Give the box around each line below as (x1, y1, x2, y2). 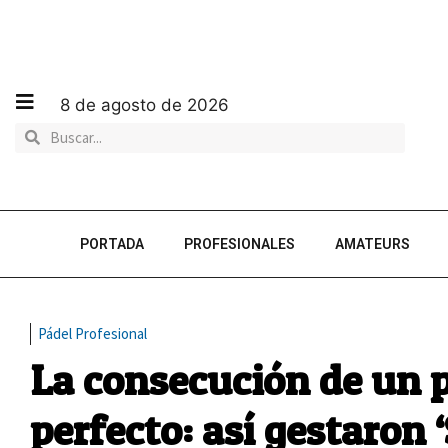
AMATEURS (335, 236, 410, 252)
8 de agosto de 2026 (60, 94, 229, 115)
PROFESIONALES (184, 236, 295, 252)
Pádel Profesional (38, 324, 147, 343)
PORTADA (80, 236, 144, 252)
